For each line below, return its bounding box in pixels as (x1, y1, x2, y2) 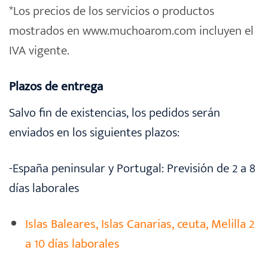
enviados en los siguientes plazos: (9, 121, 179, 143)
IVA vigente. (9, 40, 69, 62)
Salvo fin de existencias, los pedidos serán (9, 102, 220, 123)
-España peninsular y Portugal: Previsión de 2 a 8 (9, 157, 255, 179)
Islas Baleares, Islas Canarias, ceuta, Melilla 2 (25, 213, 255, 234)
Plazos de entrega (9, 76, 103, 98)
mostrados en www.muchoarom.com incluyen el (9, 20, 254, 42)
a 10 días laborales (25, 233, 120, 254)
